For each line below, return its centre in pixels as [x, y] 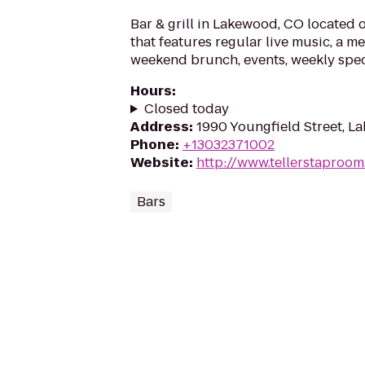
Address [160, 127]
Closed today [186, 109]
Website [160, 163]
